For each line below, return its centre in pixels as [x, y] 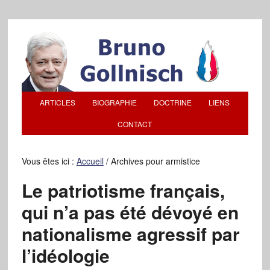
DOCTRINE [173, 102]
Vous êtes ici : [49, 161]
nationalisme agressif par [130, 234]
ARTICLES [58, 102]
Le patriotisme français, [123, 190]
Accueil [90, 161]
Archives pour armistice [154, 161]
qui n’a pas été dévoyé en [130, 212]
